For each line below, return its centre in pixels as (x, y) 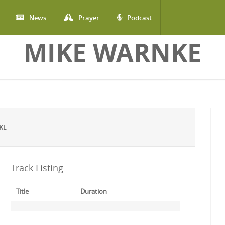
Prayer (89, 18)
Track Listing (37, 168)
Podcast (139, 18)
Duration (93, 191)
